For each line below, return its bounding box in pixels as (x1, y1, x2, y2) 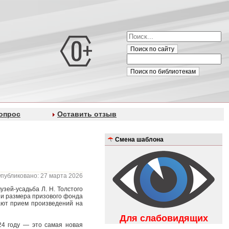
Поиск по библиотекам (130, 68, 196, 75)
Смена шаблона (115, 135, 164, 143)
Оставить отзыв (57, 110, 117, 118)
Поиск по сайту (130, 45, 174, 53)
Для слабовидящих (119, 213, 208, 223)
